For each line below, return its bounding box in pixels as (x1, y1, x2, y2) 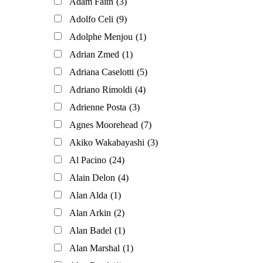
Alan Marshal (69, 243, 120, 254)
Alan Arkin (69, 208, 111, 218)
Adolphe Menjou (69, 32, 133, 42)
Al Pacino (69, 155, 106, 166)
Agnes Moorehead (69, 120, 138, 130)
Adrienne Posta (69, 102, 126, 113)
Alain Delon (69, 173, 115, 183)
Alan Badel (69, 225, 112, 236)
